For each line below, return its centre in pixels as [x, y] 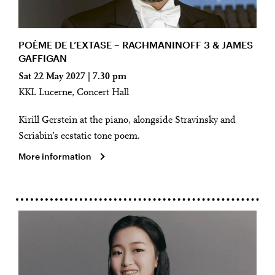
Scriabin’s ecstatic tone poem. [79, 137]
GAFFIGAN [43, 58]
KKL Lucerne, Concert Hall [74, 92]
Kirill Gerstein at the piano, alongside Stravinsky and [127, 121]
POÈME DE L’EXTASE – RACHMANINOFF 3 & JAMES [136, 44]
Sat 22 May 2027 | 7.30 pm [72, 76]
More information [55, 157]
